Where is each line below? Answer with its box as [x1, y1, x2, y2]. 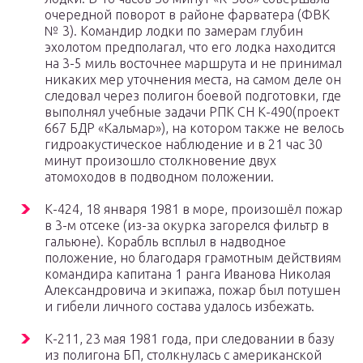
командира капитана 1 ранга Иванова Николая [45, 267, 331, 282]
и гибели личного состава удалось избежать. [45, 299, 314, 314]
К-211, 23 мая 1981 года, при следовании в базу [45, 331, 335, 347]
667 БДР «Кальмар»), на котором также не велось [45, 121, 344, 136]
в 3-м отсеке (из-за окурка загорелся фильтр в [45, 218, 329, 233]
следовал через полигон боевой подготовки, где [45, 88, 341, 104]
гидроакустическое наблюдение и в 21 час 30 [45, 137, 322, 152]
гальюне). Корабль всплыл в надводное [45, 234, 286, 250]
